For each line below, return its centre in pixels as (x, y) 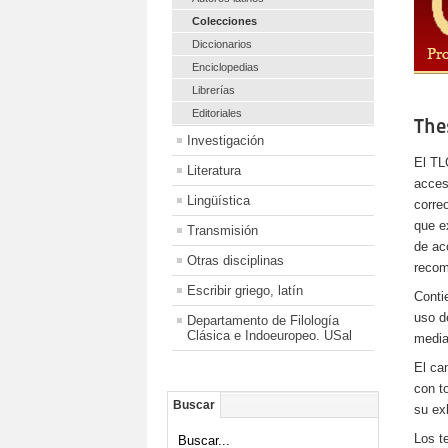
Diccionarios (222, 43)
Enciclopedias (225, 66)
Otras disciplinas (235, 260)
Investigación (225, 140)
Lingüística (218, 200)
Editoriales (217, 112)
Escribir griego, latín (245, 290)
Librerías (213, 89)
